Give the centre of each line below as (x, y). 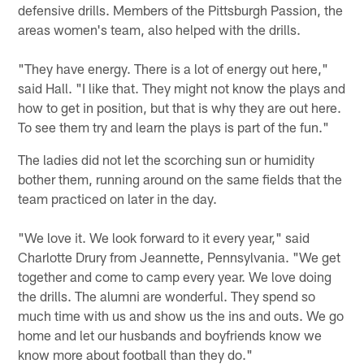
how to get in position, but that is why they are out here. (180, 108)
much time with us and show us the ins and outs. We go (181, 316)
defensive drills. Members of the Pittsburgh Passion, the (181, 10)
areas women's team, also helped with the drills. (160, 30)
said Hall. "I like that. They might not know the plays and (182, 88)
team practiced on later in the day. (118, 199)
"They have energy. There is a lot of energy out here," (173, 69)
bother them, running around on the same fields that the (180, 179)
